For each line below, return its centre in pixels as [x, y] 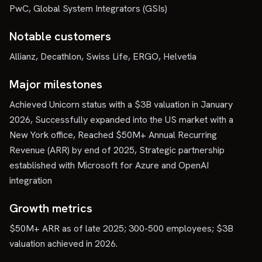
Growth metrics [51, 208]
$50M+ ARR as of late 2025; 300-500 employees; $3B [121, 228]
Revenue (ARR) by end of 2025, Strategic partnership [117, 150]
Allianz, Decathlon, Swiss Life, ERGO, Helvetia [103, 56]
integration [31, 180]
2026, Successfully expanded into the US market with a [121, 120]
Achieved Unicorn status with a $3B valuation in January [121, 104]
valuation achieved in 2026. [63, 244]
